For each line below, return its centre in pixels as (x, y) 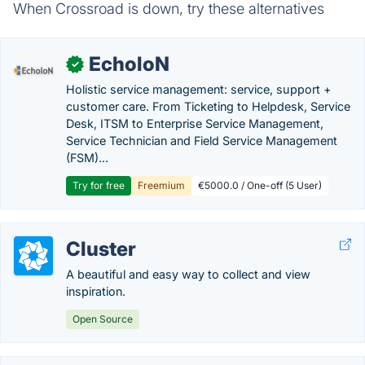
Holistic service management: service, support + (199, 89)
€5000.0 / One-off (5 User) (260, 185)
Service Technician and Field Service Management (202, 141)
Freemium (161, 185)
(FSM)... (87, 158)
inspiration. (96, 291)
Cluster (101, 249)
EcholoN (129, 64)
